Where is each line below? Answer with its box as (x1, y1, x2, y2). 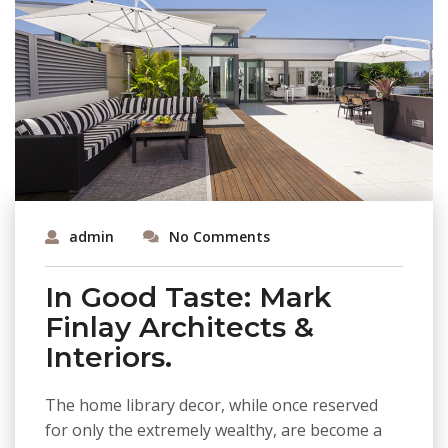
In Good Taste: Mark (45, 279, 332, 314)
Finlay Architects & (45, 309, 314, 344)
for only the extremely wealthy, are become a (45, 418, 382, 441)
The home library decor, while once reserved (45, 393, 378, 416)
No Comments (169, 226, 270, 246)
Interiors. (45, 339, 172, 374)
